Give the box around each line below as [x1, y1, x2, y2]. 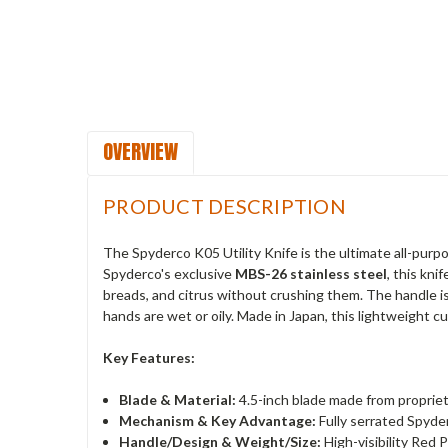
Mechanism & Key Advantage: [119, 411, 317, 429]
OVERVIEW [103, 135, 178, 167]
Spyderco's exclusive [103, 264, 235, 282]
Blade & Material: [119, 390, 237, 408]
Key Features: [103, 348, 195, 366]
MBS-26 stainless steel [235, 264, 387, 282]
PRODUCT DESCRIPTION [103, 193, 346, 218]
